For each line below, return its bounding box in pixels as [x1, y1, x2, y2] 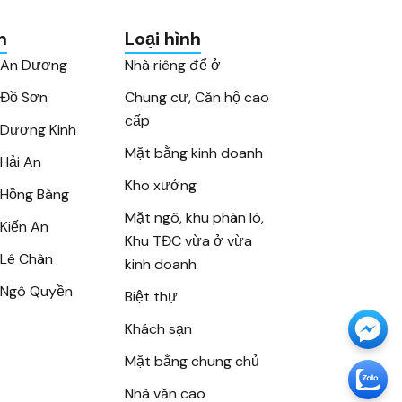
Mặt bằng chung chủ [125, 352, 260, 371]
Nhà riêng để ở [125, 56, 222, 74]
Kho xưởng [125, 176, 197, 195]
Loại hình [125, 27, 202, 50]
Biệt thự [125, 287, 179, 306]
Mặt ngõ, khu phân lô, [125, 208, 265, 227]
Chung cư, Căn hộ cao [125, 88, 270, 107]
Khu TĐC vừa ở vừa [125, 232, 253, 250]
